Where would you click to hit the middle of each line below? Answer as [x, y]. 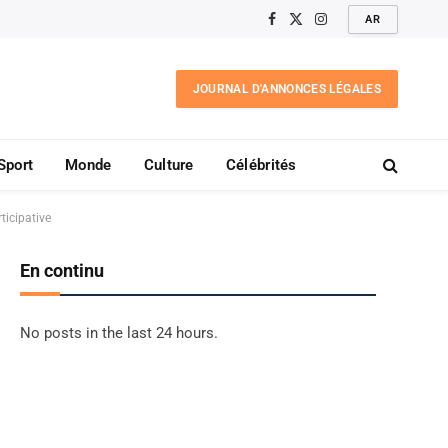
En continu [62, 270]
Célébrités [261, 165]
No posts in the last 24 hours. [119, 333]
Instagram [352, 27]
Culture [168, 165]
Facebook [301, 27]
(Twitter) [321, 48]
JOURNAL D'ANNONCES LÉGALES [286, 88]
